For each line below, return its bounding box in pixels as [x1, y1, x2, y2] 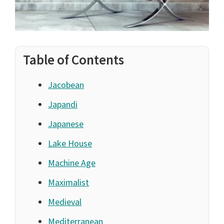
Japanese [48, 118, 83, 130]
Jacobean [48, 79, 84, 91]
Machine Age [48, 157, 95, 169]
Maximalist [48, 176, 89, 188]
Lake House [48, 137, 92, 149]
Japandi [48, 98, 77, 110]
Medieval [48, 196, 81, 208]
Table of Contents [23, 51, 124, 68]
